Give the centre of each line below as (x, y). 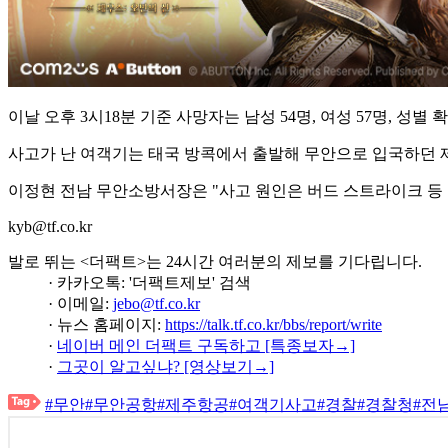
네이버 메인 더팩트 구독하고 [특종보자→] (206, 345)
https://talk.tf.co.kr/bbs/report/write (273, 324)
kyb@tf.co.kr (50, 226)
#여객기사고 (273, 404)
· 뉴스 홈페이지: (106, 324)
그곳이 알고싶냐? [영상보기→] (165, 366)
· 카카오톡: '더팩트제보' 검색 (149, 282)
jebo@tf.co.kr (156, 303)
